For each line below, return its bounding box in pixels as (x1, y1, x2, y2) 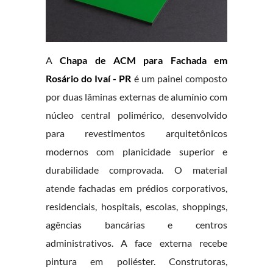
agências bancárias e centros (45, 219, 228, 231)
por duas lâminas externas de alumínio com (45, 91, 228, 103)
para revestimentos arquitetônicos (45, 127, 228, 140)
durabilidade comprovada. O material (45, 164, 228, 176)
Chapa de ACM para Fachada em (60, 54, 228, 66)
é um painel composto (131, 73, 228, 85)
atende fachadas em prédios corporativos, (45, 182, 228, 194)
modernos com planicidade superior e (45, 146, 228, 158)
